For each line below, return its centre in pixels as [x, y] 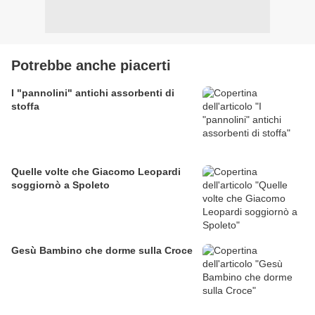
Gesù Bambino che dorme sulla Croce [102, 251]
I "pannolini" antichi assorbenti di [93, 93]
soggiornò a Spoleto [60, 185]
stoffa [25, 107]
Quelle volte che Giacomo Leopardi [96, 172]
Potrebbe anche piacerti [91, 66]
